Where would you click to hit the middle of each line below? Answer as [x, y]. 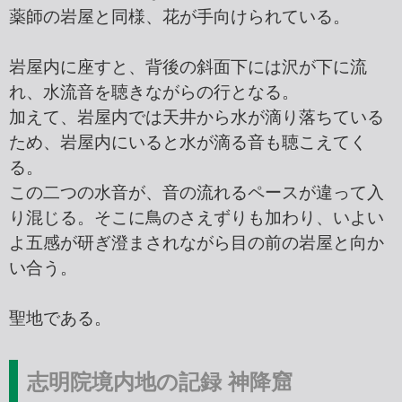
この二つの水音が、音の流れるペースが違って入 [197, 193]
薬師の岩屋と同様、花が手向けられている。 [179, 17]
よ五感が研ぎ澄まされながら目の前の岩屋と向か [197, 243]
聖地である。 [60, 319]
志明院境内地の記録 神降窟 [160, 382]
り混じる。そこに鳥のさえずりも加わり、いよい [197, 218]
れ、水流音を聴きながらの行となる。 [154, 92]
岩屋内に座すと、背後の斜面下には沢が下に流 [188, 67]
